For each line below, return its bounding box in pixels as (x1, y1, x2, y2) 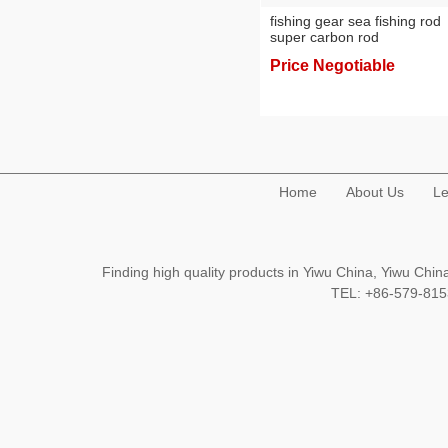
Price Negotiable (270, 57, 395, 74)
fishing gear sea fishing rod (270, 13, 441, 29)
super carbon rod (270, 29, 379, 45)
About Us (346, 184, 404, 200)
